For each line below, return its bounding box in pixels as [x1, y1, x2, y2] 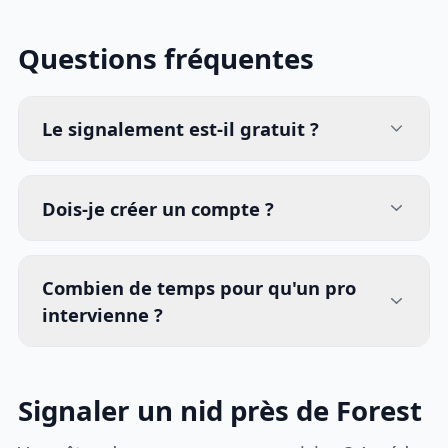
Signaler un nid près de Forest [18, 392, 423, 430]
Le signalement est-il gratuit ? [42, 115, 320, 141]
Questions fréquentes [18, 40, 315, 78]
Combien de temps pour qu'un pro [42, 275, 357, 301]
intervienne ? [42, 302, 164, 328]
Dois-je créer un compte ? [42, 195, 275, 221]
